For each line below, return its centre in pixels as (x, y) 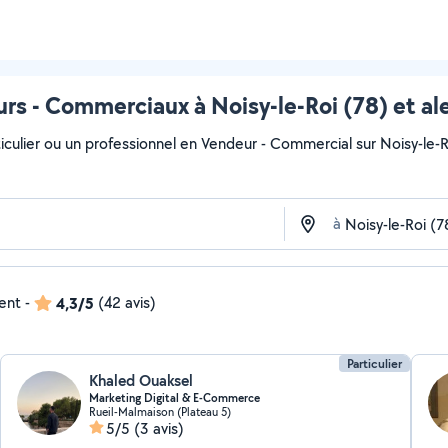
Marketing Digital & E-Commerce (175, 398)
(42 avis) (127, 302)
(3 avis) (159, 428)
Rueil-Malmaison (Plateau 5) (160, 411)
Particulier (374, 363)
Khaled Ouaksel (141, 380)
